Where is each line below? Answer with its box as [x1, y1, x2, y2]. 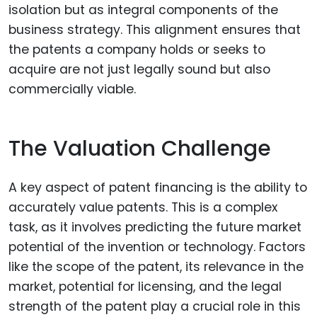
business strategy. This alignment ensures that [8, 21, 301, 38]
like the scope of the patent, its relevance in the [8, 258, 304, 275]
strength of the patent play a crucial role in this [8, 297, 301, 315]
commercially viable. [8, 80, 136, 98]
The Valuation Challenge [8, 134, 271, 164]
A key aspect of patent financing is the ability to [8, 178, 307, 196]
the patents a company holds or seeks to [8, 40, 265, 58]
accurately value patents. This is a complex [8, 198, 277, 216]
